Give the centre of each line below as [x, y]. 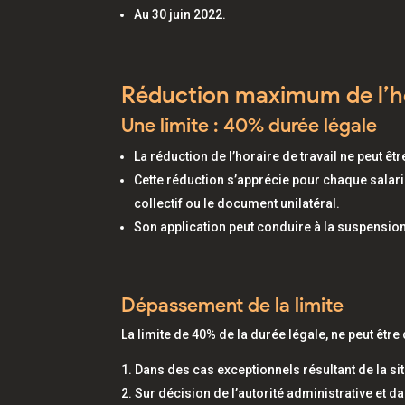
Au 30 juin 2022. [182, 14]
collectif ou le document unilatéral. [237, 203]
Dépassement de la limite [235, 305]
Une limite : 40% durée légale [250, 125]
